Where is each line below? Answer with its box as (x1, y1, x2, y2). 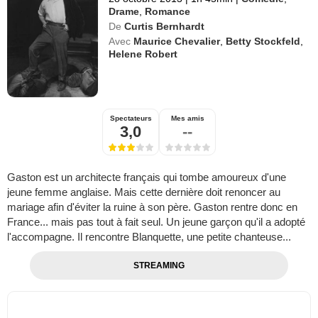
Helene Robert (109, 48, 178, 60)
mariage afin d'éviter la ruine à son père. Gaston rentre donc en (7, 201, 297, 214)
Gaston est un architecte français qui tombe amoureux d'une (7, 171, 286, 184)
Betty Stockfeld (226, 35, 301, 48)
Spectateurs (109, 114, 152, 123)
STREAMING (133, 261, 185, 271)
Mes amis (170, 114, 204, 123)
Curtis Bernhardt (124, 21, 205, 33)
